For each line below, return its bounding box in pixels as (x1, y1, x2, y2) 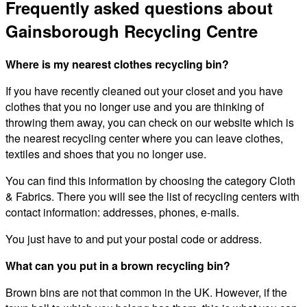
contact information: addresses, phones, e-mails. (5, 204, 239, 221)
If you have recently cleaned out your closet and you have (5, 83, 283, 99)
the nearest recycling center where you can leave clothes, (5, 130, 283, 147)
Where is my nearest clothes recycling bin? (5, 56, 229, 73)
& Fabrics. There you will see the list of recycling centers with (5, 188, 299, 205)
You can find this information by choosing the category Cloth (5, 173, 295, 189)
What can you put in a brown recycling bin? (5, 258, 230, 274)
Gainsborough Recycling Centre (5, 19, 258, 43)
